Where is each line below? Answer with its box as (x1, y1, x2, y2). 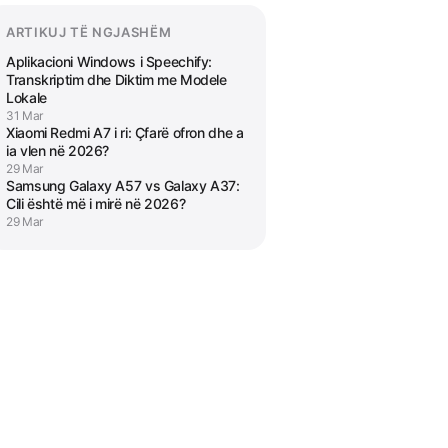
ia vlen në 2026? (6, 142, 110, 159)
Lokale (6, 89, 47, 106)
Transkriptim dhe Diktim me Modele (6, 71, 227, 88)
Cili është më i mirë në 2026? (6, 195, 186, 212)
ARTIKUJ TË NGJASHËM (6, 24, 172, 40)
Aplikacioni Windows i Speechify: (6, 53, 213, 70)
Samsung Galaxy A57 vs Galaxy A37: (6, 177, 240, 194)
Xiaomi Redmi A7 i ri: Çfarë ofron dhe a (6, 124, 244, 141)
